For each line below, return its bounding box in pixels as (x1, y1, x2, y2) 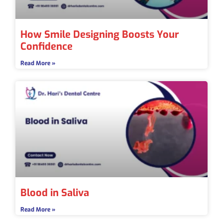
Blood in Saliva (20, 186, 89, 200)
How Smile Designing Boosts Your (20, 27, 179, 41)
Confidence (20, 39, 73, 53)
